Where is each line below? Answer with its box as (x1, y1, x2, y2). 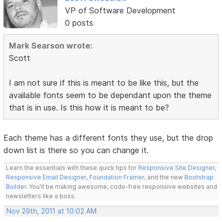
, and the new (144, 173, 185, 181)
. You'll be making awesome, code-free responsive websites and (26, 183, 218, 191)
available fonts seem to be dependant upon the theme (9, 90, 212, 101)
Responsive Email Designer (6, 173, 87, 181)
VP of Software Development (64, 5, 175, 16)
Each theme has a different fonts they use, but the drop (3, 133, 214, 143)
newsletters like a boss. (6, 192, 76, 200)
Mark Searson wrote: (9, 41, 93, 51)
